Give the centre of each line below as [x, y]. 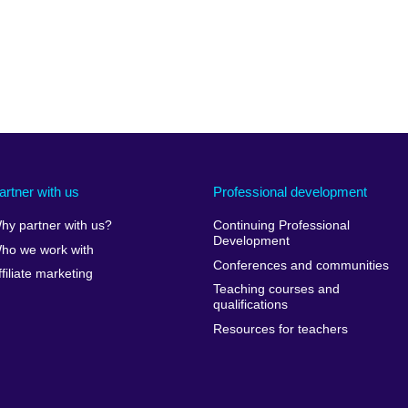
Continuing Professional [281, 226]
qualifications [250, 305]
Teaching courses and [276, 290]
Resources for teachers [280, 329]
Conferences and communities [301, 265]
